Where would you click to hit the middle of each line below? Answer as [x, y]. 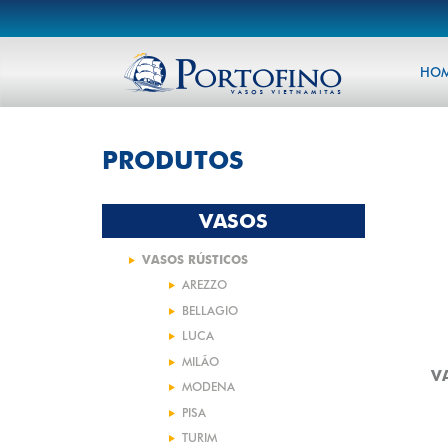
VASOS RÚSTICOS [195, 259]
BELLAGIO [210, 310]
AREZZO [204, 285]
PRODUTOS [173, 160]
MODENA [208, 387]
